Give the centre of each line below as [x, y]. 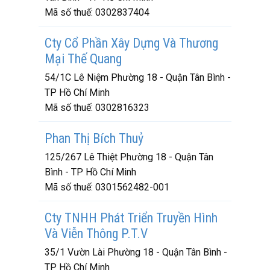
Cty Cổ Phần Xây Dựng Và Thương [131, 43]
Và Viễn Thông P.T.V [96, 234]
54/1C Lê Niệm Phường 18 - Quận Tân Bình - [138, 77]
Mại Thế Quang [83, 59]
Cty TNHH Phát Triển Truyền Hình [131, 218]
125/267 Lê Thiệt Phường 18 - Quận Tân [129, 157]
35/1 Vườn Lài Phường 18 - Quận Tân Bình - [136, 252]
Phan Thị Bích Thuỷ [94, 138]
